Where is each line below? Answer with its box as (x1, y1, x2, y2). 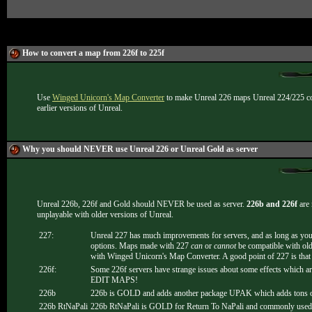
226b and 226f (247, 199, 297, 209)
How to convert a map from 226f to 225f (22, 48, 164, 58)
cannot (214, 241, 236, 251)
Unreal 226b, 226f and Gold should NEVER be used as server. (37, 199, 247, 209)
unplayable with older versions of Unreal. (37, 210, 173, 219)
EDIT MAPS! (91, 275, 138, 285)
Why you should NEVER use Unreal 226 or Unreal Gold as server (22, 144, 258, 154)
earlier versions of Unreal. (37, 103, 123, 113)
